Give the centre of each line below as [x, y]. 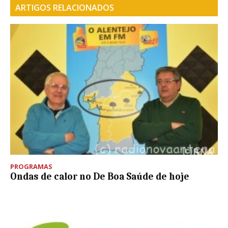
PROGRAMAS [31, 167]
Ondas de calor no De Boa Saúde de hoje [100, 177]
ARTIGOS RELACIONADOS [65, 8]
